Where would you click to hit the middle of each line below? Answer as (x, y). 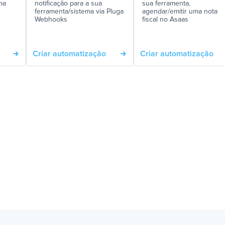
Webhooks (51, 20)
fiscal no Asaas (165, 20)
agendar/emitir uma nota (180, 12)
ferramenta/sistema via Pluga (79, 12)
